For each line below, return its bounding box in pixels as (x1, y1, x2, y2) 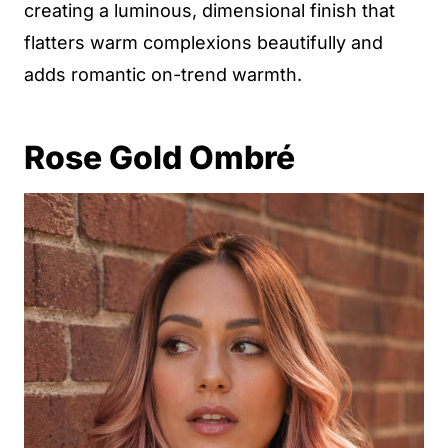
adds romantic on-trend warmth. (24, 64, 302, 85)
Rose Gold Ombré (24, 138, 295, 177)
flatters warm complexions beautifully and (24, 32, 383, 53)
